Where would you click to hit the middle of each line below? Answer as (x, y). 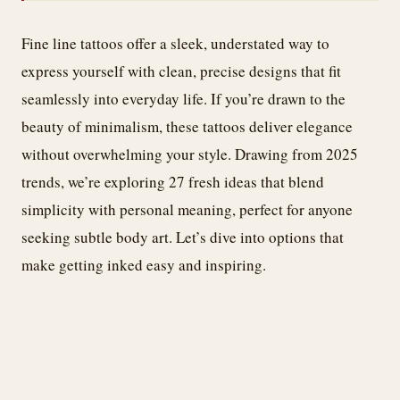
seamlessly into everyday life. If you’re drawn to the (183, 98)
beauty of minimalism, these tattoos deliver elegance (187, 126)
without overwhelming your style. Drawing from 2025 (190, 154)
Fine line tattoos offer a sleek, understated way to (175, 43)
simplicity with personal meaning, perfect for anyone (187, 209)
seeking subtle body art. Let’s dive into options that (183, 237)
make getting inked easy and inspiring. (144, 264)
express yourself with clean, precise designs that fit (181, 71)
